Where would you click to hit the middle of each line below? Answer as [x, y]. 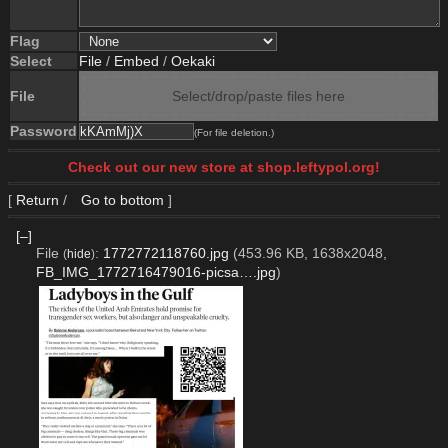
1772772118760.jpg [165, 252]
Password [43, 131]
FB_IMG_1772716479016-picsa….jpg [155, 271]
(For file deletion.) [234, 132]
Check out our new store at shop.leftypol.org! [224, 167]
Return [37, 200]
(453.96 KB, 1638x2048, [309, 252]
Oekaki [193, 61]
